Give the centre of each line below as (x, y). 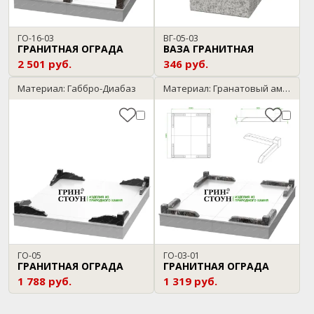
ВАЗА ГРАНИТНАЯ (209, 49)
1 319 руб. (190, 281)
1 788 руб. (45, 281)
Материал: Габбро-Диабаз (77, 88)
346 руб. (186, 64)
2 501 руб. (45, 64)
